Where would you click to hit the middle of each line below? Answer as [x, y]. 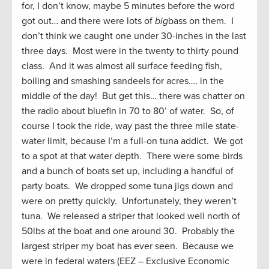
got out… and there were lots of [88, 21]
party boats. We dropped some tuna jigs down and [127, 186]
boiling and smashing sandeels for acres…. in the [123, 81]
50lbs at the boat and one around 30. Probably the [128, 231]
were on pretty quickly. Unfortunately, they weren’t [129, 201]
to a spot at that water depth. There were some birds [132, 156]
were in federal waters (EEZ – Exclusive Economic [125, 261]
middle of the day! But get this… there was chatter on [133, 96]
